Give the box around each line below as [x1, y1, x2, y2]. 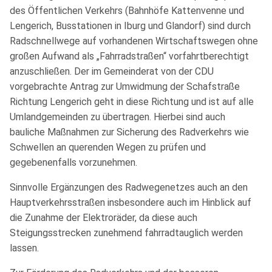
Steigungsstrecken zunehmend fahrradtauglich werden [10, 226, 243, 239]
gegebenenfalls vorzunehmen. [10, 156, 137, 168]
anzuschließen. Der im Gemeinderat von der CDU [10, 65, 214, 77]
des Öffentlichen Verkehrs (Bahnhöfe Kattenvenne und [10, 4, 244, 16]
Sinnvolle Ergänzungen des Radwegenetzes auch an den [10, 181, 248, 193]
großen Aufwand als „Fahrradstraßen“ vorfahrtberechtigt [10, 50, 249, 62]
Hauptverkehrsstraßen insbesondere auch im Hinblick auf [10, 196, 251, 208]
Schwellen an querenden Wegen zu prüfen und [10, 141, 206, 153]
